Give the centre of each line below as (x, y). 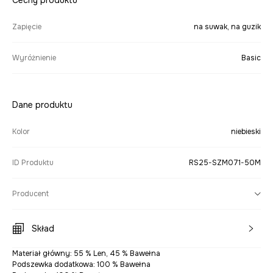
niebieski (246, 132)
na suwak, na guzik (227, 27)
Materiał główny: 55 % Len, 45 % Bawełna (86, 254)
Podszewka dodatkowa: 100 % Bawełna (81, 265)
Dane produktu (42, 105)
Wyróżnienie (34, 58)
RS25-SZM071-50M (225, 163)
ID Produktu (33, 163)
